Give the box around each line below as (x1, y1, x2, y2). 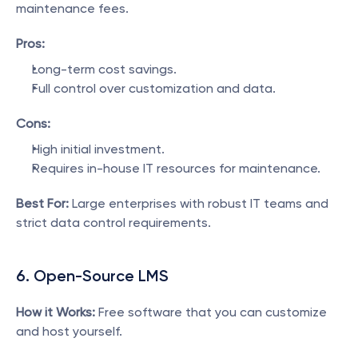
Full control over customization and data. (32, 81, 276, 96)
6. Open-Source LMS (16, 266, 169, 285)
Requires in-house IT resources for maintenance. (32, 161, 320, 176)
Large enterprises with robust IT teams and (69, 196, 328, 211)
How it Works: (16, 304, 95, 320)
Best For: (16, 196, 69, 211)
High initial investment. (32, 141, 165, 157)
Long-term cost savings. (32, 62, 177, 77)
